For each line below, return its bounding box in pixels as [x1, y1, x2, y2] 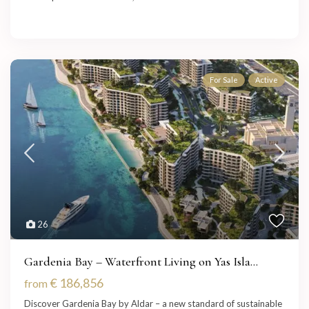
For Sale [209, 75, 238, 85]
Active [255, 75, 278, 85]
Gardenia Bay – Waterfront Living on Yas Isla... [24, 254, 259, 270]
